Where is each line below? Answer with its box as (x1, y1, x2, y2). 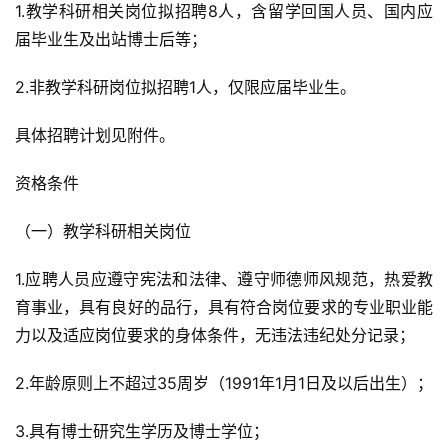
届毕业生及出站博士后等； (15, 29, 207, 49)
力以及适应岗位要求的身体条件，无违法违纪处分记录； (15, 325, 415, 345)
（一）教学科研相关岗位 (15, 221, 191, 241)
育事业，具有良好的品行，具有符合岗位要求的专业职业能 (15, 297, 433, 317)
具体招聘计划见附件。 (15, 125, 175, 145)
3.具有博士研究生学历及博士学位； (15, 421, 269, 441)
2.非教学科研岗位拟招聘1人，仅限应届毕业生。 (15, 77, 356, 97)
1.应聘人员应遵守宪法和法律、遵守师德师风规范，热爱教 (15, 269, 433, 289)
